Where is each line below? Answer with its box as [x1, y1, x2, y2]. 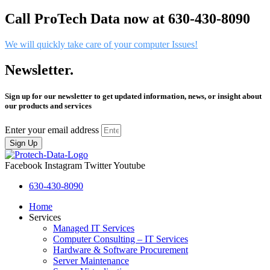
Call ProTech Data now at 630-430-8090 [5, 11, 250, 27]
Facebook [5, 160, 42, 171]
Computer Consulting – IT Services [53, 234, 188, 245]
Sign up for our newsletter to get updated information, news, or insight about [5, 92, 262, 101]
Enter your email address [5, 125, 101, 136]
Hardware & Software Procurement [53, 245, 188, 256]
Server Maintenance [53, 256, 129, 266]
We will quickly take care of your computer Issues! [5, 39, 198, 50]
